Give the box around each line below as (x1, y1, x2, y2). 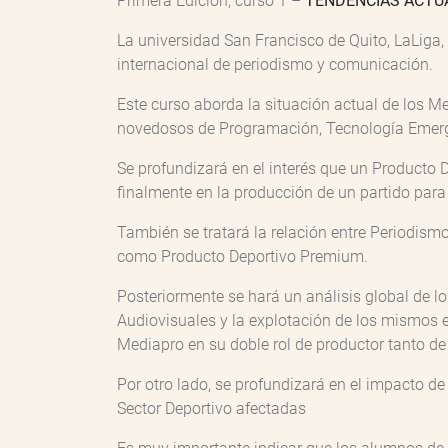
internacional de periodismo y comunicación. (117, 55, 437, 75)
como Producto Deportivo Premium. (117, 247, 376, 267)
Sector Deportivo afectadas (117, 399, 310, 419)
